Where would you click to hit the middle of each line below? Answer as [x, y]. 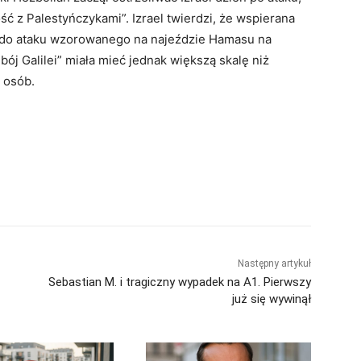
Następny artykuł [274, 263]
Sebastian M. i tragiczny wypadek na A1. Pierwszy [179, 282]
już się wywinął [271, 299]
